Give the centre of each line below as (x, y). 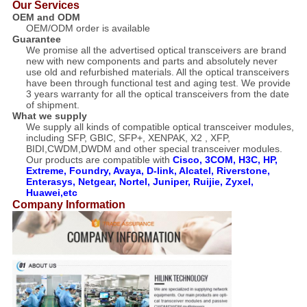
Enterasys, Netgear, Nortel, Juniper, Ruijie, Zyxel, (139, 182)
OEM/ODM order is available (88, 28)
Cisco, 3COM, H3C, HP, (225, 160)
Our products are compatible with (99, 160)
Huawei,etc (51, 193)
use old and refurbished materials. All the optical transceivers (157, 72)
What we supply (49, 116)
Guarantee (36, 39)
